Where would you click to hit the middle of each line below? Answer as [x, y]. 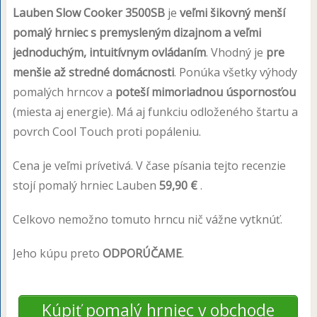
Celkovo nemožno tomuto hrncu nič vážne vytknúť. [147, 219]
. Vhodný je [236, 52]
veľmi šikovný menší [232, 12]
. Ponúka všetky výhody [235, 72]
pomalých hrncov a [64, 92]
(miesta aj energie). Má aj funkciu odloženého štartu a [155, 111]
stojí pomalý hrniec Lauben [86, 185]
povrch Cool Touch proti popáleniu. [106, 131]
